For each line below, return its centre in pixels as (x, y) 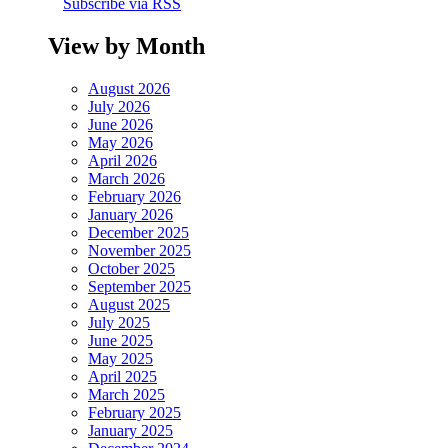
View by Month (126, 45)
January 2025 (130, 430)
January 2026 (130, 214)
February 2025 (134, 412)
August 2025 (129, 304)
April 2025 (122, 376)
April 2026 (122, 160)
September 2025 (139, 286)
